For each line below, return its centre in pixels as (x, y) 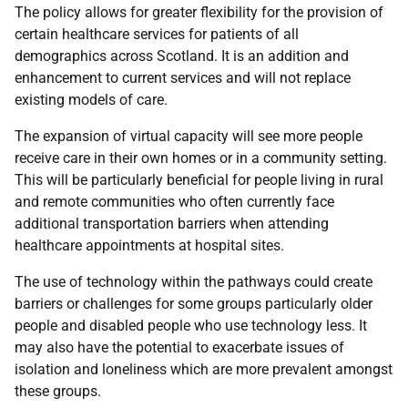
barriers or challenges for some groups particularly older (194, 304)
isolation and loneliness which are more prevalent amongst (204, 369)
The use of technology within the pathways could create (194, 282)
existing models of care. (91, 100)
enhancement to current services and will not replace (183, 78)
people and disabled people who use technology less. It (191, 326)
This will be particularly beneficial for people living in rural (199, 180)
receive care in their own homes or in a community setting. (201, 158)
